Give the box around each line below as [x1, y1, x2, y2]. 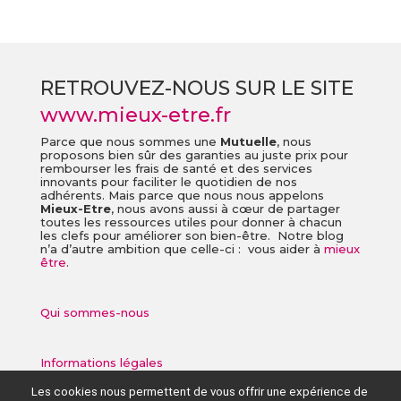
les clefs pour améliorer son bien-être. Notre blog [39, 227, 344, 243]
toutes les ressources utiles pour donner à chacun [39, 214, 342, 229]
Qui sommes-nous [39, 304, 149, 320]
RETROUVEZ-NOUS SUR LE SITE [39, 75, 354, 100]
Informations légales [39, 355, 163, 371]
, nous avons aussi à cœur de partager [110, 200, 340, 216]
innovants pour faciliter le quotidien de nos [39, 174, 297, 189]
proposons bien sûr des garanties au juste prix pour [39, 147, 348, 162]
